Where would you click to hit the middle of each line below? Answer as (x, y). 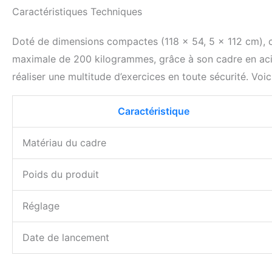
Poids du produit (61, 175)
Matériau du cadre (64, 143)
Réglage (41, 206)
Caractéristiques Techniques (77, 12)
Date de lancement (66, 238)
